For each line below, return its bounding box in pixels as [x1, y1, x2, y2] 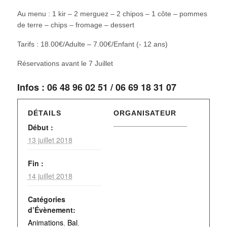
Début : [27, 122, 53, 133]
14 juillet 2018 [27, 171, 72, 181]
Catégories [27, 194, 65, 205]
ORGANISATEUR [113, 109, 176, 118]
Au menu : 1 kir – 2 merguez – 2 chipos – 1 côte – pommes [17, 9, 207, 18]
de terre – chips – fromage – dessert [17, 20, 134, 29]
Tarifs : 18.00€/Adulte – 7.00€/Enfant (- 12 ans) [17, 40, 168, 48]
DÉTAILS [27, 109, 61, 118]
